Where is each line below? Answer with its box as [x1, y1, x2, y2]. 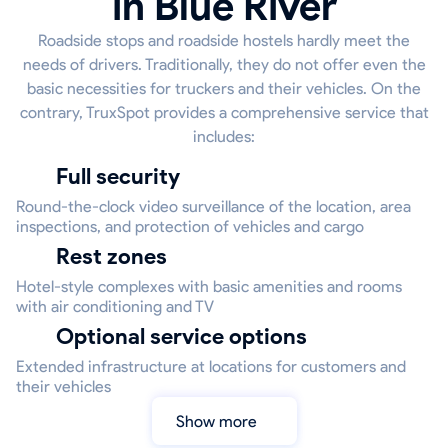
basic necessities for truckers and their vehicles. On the [27, 79, 421, 99]
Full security [68, 163, 180, 191]
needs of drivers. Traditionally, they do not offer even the [22, 55, 426, 75]
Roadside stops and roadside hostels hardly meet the [38, 31, 410, 51]
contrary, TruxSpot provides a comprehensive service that [19, 103, 429, 123]
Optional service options [74, 323, 307, 351]
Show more [184, 411, 257, 431]
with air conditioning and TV [16, 297, 214, 317]
